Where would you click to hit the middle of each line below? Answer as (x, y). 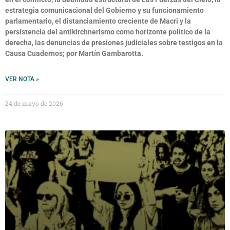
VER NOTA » (22, 79)
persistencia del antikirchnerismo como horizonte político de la (108, 32)
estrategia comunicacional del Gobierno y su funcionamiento (104, 10)
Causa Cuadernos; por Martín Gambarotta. (74, 53)
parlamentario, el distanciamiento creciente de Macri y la (98, 21)
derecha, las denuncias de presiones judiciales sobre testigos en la (114, 43)
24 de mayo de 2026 (34, 103)
